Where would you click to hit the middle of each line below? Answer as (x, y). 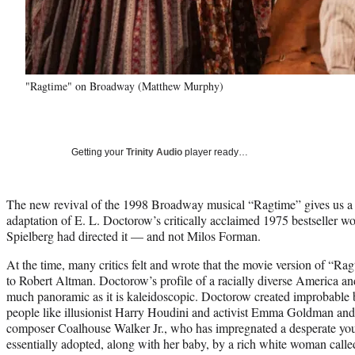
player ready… (215, 152)
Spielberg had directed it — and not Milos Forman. (134, 235)
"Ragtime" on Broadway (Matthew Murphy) (124, 86)
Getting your (99, 152)
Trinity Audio (154, 152)
